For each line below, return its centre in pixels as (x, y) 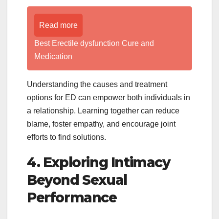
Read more (58, 25)
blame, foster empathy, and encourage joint (101, 124)
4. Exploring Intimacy (99, 162)
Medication (53, 56)
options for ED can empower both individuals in (109, 97)
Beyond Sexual (77, 180)
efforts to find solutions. (66, 137)
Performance (72, 197)
